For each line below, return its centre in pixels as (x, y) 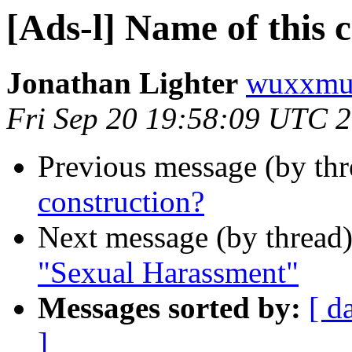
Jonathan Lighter (122, 83)
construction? (121, 202)
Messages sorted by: (169, 308)
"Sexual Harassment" (168, 273)
